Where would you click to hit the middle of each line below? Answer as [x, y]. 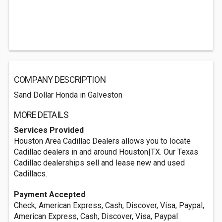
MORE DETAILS [41, 115]
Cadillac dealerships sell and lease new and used [99, 163]
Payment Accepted [50, 194]
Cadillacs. [30, 174]
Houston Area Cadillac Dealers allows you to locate [102, 141]
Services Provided [49, 130]
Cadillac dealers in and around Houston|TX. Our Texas [106, 152]
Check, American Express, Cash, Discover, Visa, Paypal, [109, 205]
